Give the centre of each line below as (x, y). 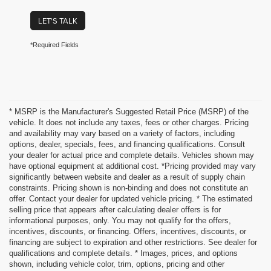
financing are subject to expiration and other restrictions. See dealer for (133, 243)
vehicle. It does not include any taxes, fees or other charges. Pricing (129, 123)
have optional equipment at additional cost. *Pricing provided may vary (132, 166)
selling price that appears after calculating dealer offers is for (115, 210)
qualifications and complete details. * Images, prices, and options (123, 253)
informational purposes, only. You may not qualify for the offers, (120, 221)
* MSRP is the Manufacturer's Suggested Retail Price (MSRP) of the (129, 112)
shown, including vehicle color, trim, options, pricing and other (117, 264)
